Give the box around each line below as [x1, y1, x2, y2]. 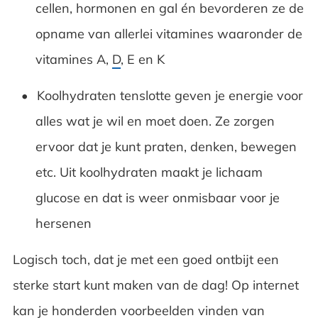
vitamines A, [35, 50, 112, 67]
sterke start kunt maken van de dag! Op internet [12, 276, 299, 293]
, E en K [120, 50, 165, 67]
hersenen [35, 214, 92, 231]
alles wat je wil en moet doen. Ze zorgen [35, 112, 275, 129]
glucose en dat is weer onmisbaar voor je [35, 189, 280, 206]
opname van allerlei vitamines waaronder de [35, 25, 302, 42]
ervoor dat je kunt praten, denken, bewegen [35, 138, 297, 155]
